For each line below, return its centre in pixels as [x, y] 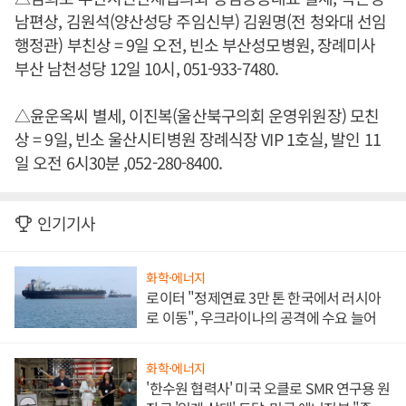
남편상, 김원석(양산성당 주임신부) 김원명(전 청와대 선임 [201, 21]
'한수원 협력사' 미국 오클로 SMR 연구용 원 [268, 388]
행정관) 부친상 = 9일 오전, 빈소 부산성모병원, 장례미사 [195, 44]
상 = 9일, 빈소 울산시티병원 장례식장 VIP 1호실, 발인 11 [198, 139]
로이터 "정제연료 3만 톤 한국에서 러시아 [263, 297]
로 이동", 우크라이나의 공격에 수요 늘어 [261, 317]
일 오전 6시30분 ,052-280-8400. [119, 162]
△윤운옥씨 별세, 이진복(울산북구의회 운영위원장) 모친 [197, 115]
